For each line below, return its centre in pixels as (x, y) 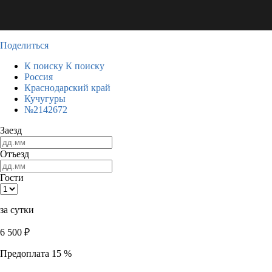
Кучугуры (45, 99)
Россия (39, 77)
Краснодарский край (67, 88)
